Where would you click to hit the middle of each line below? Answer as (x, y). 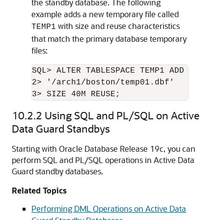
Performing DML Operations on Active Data (109, 208)
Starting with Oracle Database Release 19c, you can (104, 149)
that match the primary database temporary (109, 39)
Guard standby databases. (57, 171)
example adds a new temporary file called (105, 14)
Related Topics (39, 190)
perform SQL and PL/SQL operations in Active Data (103, 160)
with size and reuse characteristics (118, 26)
